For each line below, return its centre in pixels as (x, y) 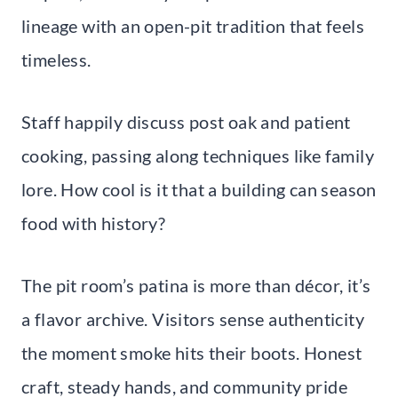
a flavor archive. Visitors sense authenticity (193, 318)
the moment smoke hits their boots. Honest (192, 352)
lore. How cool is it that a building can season (199, 189)
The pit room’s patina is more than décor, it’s (196, 285)
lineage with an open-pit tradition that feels (193, 25)
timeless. (56, 59)
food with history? (94, 223)
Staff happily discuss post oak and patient (186, 121)
